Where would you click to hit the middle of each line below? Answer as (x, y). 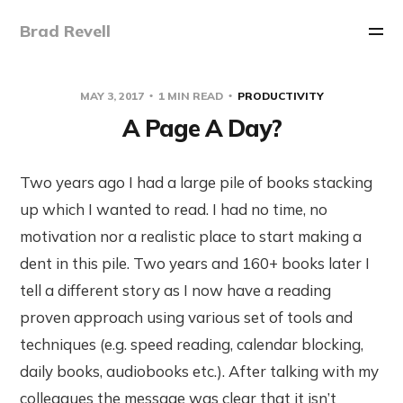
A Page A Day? (201, 128)
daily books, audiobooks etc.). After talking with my (200, 371)
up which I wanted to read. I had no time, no (174, 209)
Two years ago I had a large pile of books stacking (197, 182)
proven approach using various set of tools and (187, 317)
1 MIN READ (190, 95)
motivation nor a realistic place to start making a (191, 236)
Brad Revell (66, 31)
